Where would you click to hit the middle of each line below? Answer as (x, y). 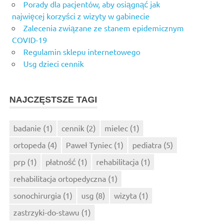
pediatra (147, 144)
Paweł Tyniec (89, 144)
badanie (28, 128)
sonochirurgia (37, 195)
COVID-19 (29, 39)
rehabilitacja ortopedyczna (60, 178)
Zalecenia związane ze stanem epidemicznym (104, 28)
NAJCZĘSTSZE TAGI (54, 99)
